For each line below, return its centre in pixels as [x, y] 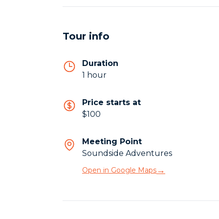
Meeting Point [112, 142]
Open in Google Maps [119, 170]
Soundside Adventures [127, 153]
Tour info [86, 36]
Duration [100, 63]
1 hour [94, 75]
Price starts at [111, 102]
